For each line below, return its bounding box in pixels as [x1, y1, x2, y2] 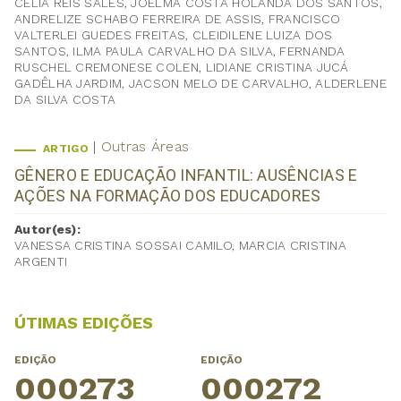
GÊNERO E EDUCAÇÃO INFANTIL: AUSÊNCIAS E [14, 166, 358, 185]
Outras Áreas [100, 138, 190, 156]
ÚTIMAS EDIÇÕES [14, 313, 153, 333]
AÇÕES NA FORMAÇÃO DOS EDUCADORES [14, 186, 321, 206]
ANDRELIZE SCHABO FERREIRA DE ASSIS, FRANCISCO [14, 12, 341, 27]
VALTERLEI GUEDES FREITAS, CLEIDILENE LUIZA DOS [14, 28, 333, 43]
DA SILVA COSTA [14, 92, 116, 107]
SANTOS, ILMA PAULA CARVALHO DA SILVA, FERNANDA [14, 44, 346, 59]
